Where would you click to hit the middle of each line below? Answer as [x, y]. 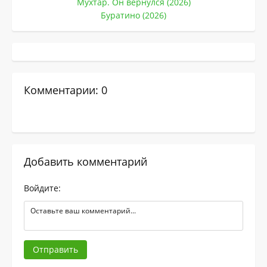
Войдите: [42, 188]
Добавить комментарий [86, 162]
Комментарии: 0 [66, 90]
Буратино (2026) [133, 15]
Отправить [55, 250]
